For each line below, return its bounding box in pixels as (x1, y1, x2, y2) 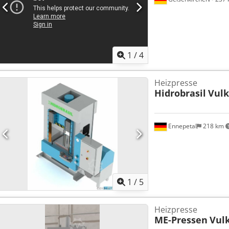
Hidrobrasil (154, 87, 206, 100)
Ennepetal (166, 122, 197, 131)
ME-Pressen (154, 214, 208, 226)
